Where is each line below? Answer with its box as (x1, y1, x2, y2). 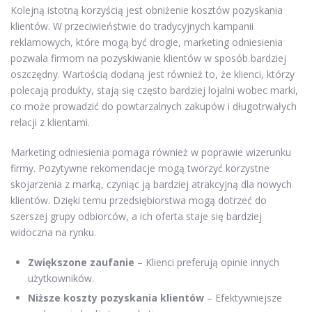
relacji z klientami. (10, 116, 90, 130)
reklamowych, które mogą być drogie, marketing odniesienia (10, 36, 283, 49)
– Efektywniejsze (204, 291, 282, 305)
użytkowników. (28, 272, 94, 286)
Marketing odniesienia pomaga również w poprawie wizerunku (10, 146, 291, 159)
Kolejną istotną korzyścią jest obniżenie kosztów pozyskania (10, 3, 283, 17)
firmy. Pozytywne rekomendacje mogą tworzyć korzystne (10, 162, 270, 175)
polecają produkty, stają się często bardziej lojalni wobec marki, (10, 84, 298, 97)
